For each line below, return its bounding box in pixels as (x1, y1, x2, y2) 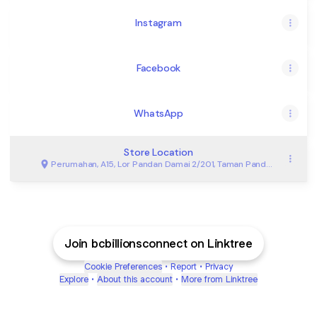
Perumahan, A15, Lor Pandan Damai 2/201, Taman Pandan (51, 158, 276, 170)
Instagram (135, 16, 182, 29)
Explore (59, 273, 88, 285)
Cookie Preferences (84, 260, 162, 272)
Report (171, 260, 197, 272)
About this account (97, 273, 173, 285)
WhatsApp (134, 107, 183, 120)
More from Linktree (181, 273, 258, 285)
